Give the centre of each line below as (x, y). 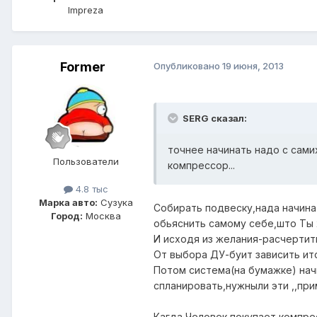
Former (83, 67)
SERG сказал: (215, 118)
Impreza (86, 10)
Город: (67, 216)
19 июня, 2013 (253, 65)
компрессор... (201, 165)
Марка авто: (68, 203)
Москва (102, 216)
